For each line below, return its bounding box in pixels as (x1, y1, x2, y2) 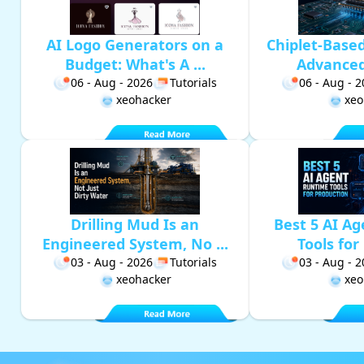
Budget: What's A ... (64, 54, 206, 75)
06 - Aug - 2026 (70, 75, 153, 91)
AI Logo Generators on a (46, 35, 224, 55)
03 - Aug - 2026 (70, 254, 153, 271)
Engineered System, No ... (41, 234, 228, 254)
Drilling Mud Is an (71, 214, 200, 235)
